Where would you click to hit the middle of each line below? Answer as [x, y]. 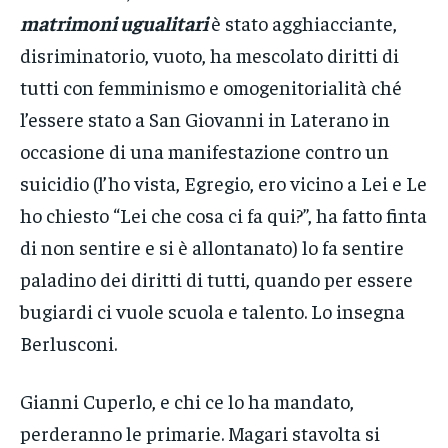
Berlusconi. [68, 343]
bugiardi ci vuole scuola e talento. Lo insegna [212, 311]
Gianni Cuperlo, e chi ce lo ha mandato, [187, 401]
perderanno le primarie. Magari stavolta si [200, 433]
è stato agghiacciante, [304, 23]
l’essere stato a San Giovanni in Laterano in [205, 119]
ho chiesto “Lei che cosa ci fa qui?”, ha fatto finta [223, 215]
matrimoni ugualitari [114, 23]
